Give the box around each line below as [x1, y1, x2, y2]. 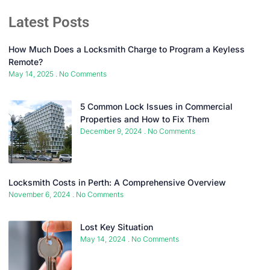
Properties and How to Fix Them [80, 114, 209, 125]
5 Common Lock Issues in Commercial [80, 101, 233, 112]
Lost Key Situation [80, 222, 153, 233]
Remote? [8, 57, 43, 67]
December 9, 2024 [80, 127, 144, 136]
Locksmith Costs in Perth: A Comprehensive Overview [8, 177, 226, 188]
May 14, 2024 [80, 234, 128, 244]
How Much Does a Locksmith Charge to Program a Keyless [8, 44, 245, 55]
